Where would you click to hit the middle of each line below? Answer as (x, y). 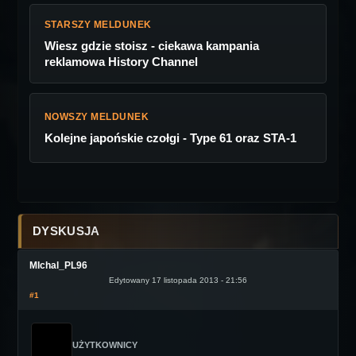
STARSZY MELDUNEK (98, 25)
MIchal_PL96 (58, 265)
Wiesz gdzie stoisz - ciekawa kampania (152, 46)
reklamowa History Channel (121, 62)
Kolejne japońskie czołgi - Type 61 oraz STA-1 (170, 138)
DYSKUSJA (66, 231)
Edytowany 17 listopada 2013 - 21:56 (178, 280)
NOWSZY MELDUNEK (97, 117)
